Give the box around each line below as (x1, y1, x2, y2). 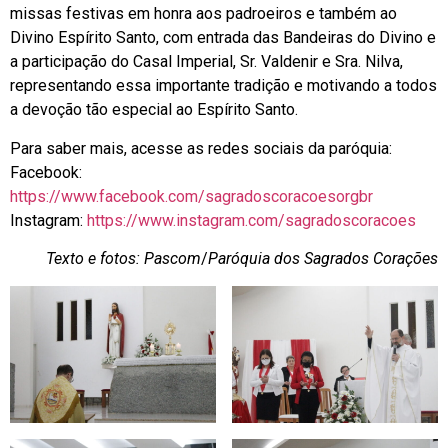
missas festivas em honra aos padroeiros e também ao (10, 4, 397, 24)
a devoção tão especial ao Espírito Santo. (10, 100, 298, 120)
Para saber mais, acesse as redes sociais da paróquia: (10, 138, 392, 158)
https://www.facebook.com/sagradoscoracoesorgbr (10, 186, 373, 206)
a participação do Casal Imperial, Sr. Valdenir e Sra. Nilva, (10, 52, 403, 72)
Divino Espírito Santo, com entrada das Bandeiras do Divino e (10, 28, 436, 48)
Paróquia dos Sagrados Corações (208, 249, 438, 269)
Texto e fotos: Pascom (46, 249, 201, 269)
